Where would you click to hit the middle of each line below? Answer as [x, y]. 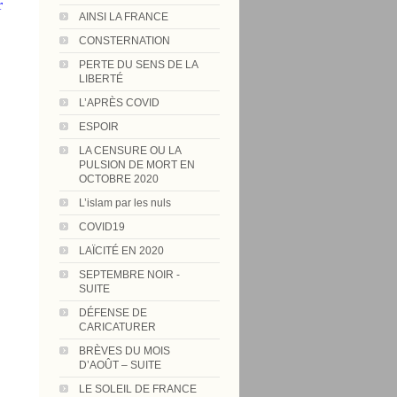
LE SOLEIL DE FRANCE [138, 389]
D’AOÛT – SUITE [120, 365]
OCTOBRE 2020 [119, 179]
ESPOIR [99, 127]
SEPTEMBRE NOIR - [129, 275]
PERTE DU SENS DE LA [138, 65]
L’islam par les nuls [125, 203]
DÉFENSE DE [113, 313]
